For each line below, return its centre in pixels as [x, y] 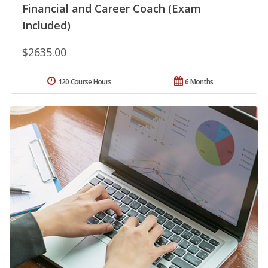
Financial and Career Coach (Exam [112, 9]
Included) [46, 25]
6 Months [199, 82]
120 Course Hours [85, 82]
